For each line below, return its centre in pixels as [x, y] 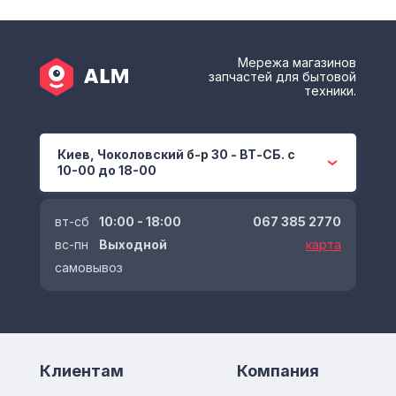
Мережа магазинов [297, 63]
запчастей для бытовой [283, 77]
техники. [331, 91]
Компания [278, 371]
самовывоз [88, 268]
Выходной [133, 245]
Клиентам [81, 371]
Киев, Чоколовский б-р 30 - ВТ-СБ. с [176, 155]
